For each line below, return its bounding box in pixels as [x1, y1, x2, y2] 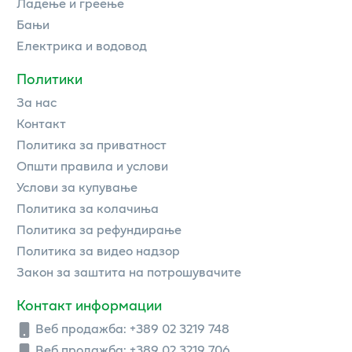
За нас [16, 91, 57, 112]
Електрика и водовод [16, 35, 147, 55]
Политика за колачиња [16, 197, 159, 218]
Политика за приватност [16, 134, 167, 154]
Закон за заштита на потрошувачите [16, 261, 241, 281]
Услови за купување [16, 176, 137, 196]
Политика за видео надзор [16, 240, 180, 260]
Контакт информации [16, 294, 162, 315]
